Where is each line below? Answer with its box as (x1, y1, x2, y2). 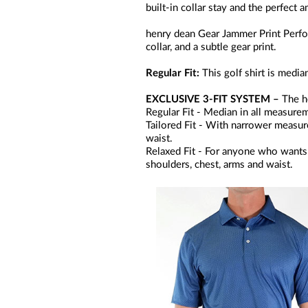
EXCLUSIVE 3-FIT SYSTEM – (146, 94, 279, 104)
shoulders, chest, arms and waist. (146, 159, 293, 170)
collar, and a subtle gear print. (146, 42, 279, 52)
